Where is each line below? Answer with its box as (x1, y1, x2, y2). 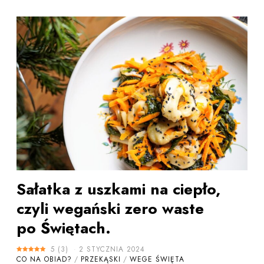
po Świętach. (16, 217, 111, 240)
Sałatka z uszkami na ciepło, (16, 178, 220, 201)
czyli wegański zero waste (16, 197, 204, 220)
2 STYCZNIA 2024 (78, 244, 145, 255)
